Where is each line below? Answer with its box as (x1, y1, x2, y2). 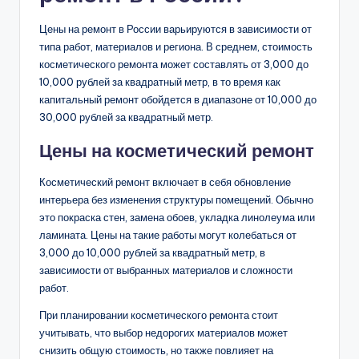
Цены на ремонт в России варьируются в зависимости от (39, 22, 312, 35)
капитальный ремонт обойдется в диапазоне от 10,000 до (39, 92, 317, 106)
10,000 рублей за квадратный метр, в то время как (39, 75, 280, 88)
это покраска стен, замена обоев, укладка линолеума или (39, 210, 315, 224)
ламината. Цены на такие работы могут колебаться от (39, 228, 296, 241)
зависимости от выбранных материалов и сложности (39, 263, 292, 276)
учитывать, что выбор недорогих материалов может (39, 325, 288, 339)
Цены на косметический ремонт (39, 139, 314, 162)
